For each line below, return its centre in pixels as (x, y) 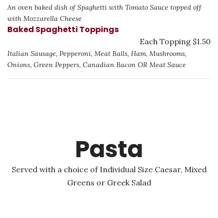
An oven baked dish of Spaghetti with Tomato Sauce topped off (104, 7)
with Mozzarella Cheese (45, 18)
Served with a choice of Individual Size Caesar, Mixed (109, 169)
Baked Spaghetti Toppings (63, 29)
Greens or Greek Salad (109, 182)
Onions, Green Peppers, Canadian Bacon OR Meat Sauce (97, 65)
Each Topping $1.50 (175, 41)
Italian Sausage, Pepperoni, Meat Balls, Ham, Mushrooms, (97, 54)
